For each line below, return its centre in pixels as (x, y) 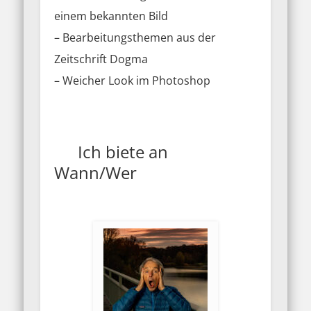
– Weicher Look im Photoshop (135, 81)
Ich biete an (152, 152)
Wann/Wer (152, 173)
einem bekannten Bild (111, 16)
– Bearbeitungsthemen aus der (135, 38)
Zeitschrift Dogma (101, 59)
